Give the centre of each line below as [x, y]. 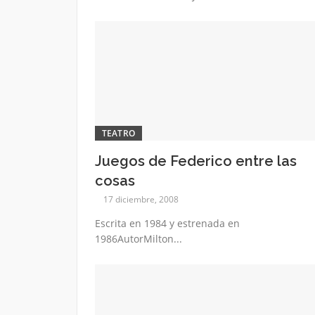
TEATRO [118, 134]
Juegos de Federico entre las [195, 161]
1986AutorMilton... [138, 239]
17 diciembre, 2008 [141, 200]
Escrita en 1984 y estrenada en [167, 224]
